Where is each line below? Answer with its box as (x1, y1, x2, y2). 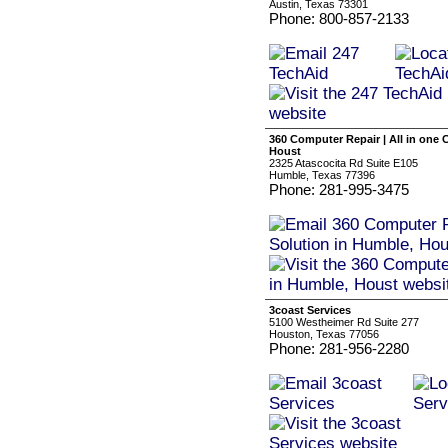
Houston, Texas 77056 (269, 328, 379, 340)
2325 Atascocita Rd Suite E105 (269, 157, 418, 169)
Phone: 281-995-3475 (269, 181, 409, 198)
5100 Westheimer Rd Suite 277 (269, 316, 419, 328)
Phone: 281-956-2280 (269, 340, 409, 357)
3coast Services (269, 304, 351, 316)
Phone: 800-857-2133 (269, 10, 409, 27)
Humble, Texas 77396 (269, 169, 375, 181)
